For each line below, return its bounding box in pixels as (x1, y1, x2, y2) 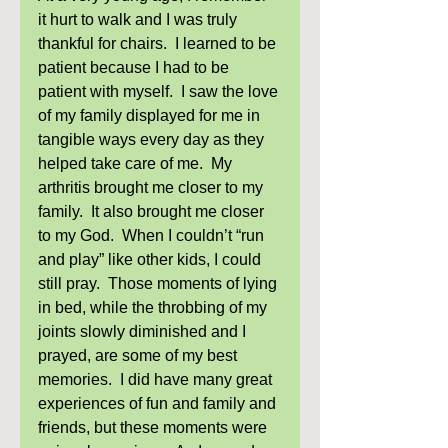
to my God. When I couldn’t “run (38, 227, 268, 244)
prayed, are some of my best (38, 347, 241, 364)
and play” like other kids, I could (38, 251, 265, 268)
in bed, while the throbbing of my (38, 299, 271, 316)
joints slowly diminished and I (38, 323, 250, 340)
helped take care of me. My (38, 155, 236, 172)
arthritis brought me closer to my (38, 179, 267, 196)
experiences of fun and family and (38, 395, 280, 412)
